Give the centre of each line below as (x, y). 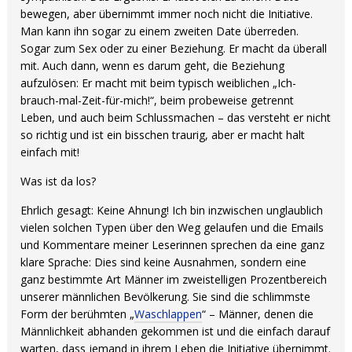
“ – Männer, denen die (258, 314)
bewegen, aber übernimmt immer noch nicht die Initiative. (167, 14)
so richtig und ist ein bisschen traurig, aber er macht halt (163, 135)
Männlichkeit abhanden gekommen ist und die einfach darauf (176, 331)
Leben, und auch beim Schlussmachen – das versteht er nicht (176, 117)
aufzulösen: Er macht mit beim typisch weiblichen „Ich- (159, 83)
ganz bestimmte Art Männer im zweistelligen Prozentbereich (174, 279)
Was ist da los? (59, 181)
